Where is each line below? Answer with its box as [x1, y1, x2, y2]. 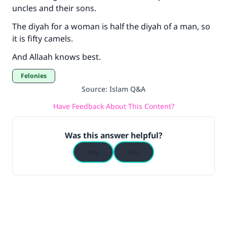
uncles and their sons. [12, 3, 98, 14]
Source [82, 84, 105, 94]
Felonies [24, 71, 47, 80]
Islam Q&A [109, 84, 145, 94]
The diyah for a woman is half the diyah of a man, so [12, 21, 210, 32]
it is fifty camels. [12, 33, 73, 44]
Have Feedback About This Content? [53, 101, 174, 111]
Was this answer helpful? [64, 130, 163, 141]
